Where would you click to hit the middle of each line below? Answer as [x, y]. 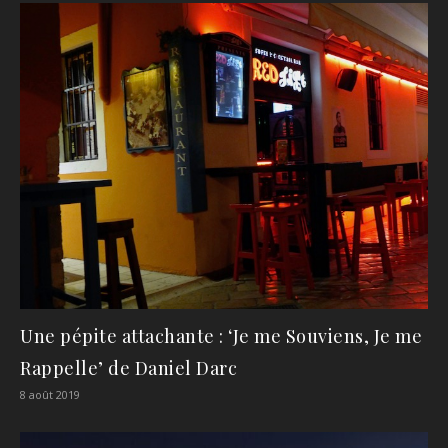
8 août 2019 [50, 395]
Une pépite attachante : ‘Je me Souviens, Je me [221, 336]
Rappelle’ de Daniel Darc [128, 368]
